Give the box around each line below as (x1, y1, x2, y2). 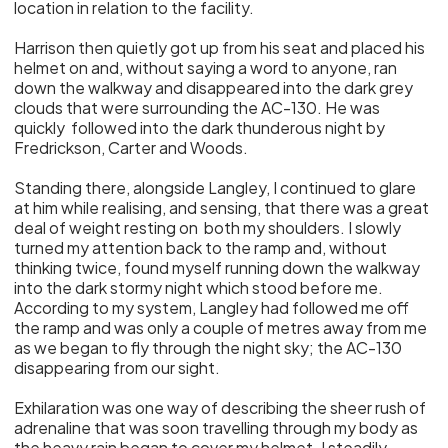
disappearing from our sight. (14, 357, 221, 378)
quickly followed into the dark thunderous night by (14, 117, 386, 138)
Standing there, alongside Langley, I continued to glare (14, 177, 417, 198)
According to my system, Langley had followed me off (14, 297, 410, 318)
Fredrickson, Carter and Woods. (14, 137, 249, 158)
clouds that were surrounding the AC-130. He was (14, 97, 381, 118)
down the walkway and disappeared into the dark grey (14, 77, 414, 98)
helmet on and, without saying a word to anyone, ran (14, 57, 398, 78)
